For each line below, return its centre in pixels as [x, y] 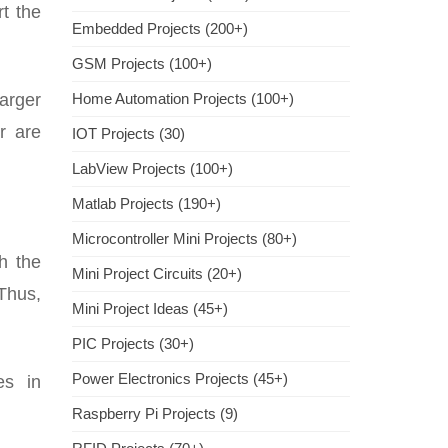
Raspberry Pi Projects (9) [155, 413]
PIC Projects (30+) [133, 343]
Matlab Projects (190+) [146, 203]
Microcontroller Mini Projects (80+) [184, 238]
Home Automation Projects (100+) [183, 98]
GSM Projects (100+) [142, 63]
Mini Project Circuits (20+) [157, 273]
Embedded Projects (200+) [160, 28]
